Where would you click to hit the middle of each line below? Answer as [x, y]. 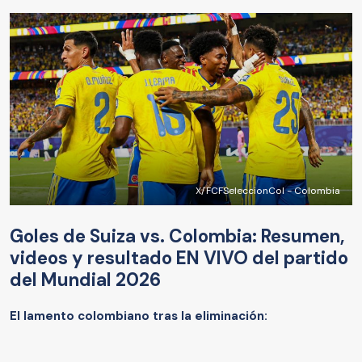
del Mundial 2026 [85, 280]
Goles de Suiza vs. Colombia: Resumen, [177, 237]
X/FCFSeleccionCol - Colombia [268, 191]
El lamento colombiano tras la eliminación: [139, 316]
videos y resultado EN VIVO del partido [179, 259]
